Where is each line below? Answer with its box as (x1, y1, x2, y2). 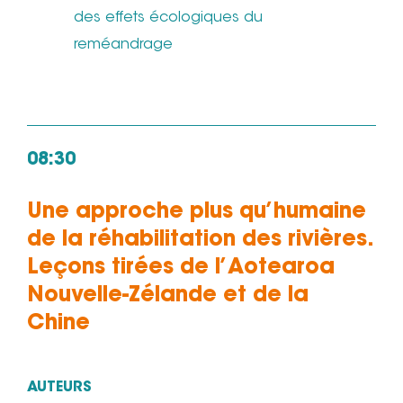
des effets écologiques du (74, 11, 263, 26)
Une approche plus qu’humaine (27, 201, 366, 224)
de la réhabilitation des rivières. (27, 229, 371, 252)
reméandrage (74, 38, 173, 53)
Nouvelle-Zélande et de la (27, 285, 309, 308)
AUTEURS (27, 381, 92, 396)
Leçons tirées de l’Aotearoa (27, 257, 335, 280)
